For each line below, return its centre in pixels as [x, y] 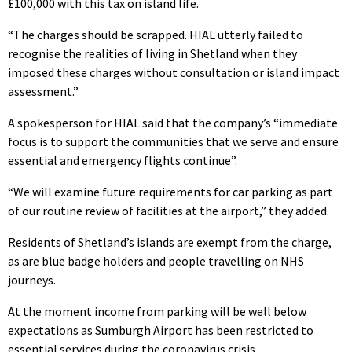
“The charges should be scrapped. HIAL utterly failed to [156, 35]
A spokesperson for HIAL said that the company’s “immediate [173, 123]
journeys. [32, 280]
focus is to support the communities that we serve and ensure [173, 142]
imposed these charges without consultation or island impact [174, 73]
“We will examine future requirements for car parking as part [170, 192]
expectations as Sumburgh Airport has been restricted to [161, 330]
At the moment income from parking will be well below [157, 312]
